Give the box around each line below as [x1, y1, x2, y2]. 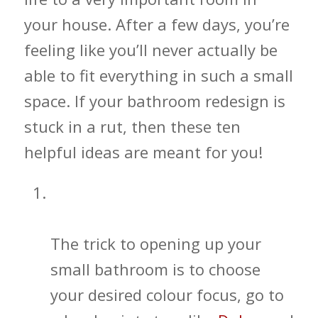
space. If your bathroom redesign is [23, 89, 285, 111]
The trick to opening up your [50, 233, 261, 255]
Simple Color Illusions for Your [50, 186, 259, 202]
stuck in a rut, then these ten [23, 115, 241, 137]
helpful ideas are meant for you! [23, 141, 263, 163]
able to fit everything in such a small [23, 64, 293, 86]
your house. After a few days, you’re [23, 13, 290, 35]
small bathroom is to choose [50, 258, 261, 280]
